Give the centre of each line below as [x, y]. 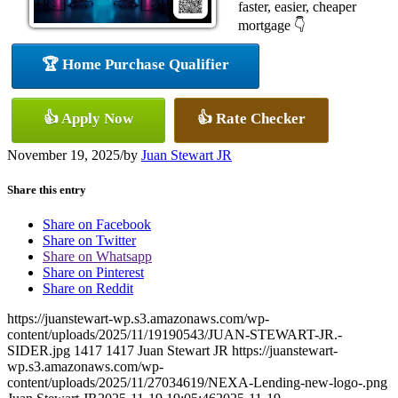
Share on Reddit [88, 289]
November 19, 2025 [64, 155]
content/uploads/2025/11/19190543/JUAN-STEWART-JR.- [175, 335]
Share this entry [47, 189]
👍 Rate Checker [251, 118]
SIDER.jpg [39, 351]
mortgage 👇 [272, 25]
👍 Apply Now [88, 118]
